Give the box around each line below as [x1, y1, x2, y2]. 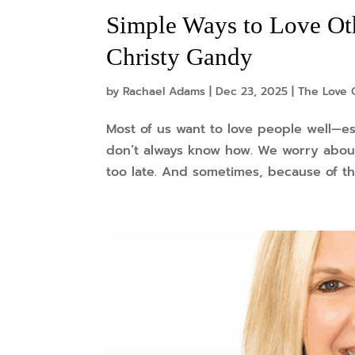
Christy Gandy [106, 43, 254, 71]
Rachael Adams [123, 83, 206, 101]
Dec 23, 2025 [216, 83, 288, 101]
